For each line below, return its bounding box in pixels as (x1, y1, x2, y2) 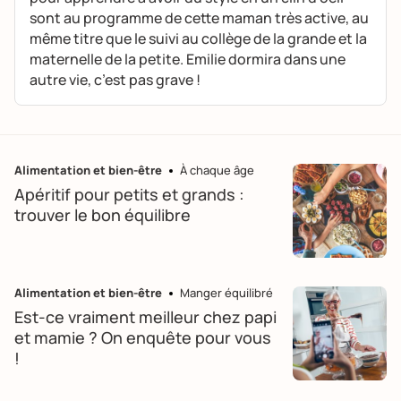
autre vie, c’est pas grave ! (30, 70, 203, 90)
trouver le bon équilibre (14, 204, 191, 226)
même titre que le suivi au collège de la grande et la (30, 29, 367, 48)
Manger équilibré (180, 285, 273, 301)
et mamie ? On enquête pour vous (14, 327, 271, 348)
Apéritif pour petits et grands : (14, 183, 244, 205)
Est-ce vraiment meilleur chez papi (14, 306, 277, 328)
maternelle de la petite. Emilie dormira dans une (30, 49, 346, 69)
